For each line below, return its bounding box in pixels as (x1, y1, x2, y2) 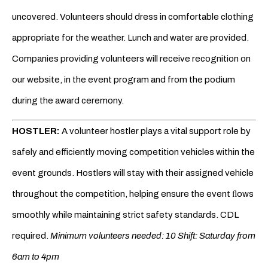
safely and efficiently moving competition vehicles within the (12, 147, 255, 157)
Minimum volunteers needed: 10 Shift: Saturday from (50, 231, 255, 241)
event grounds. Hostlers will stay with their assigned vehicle (12, 168, 254, 178)
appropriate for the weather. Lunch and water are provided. (12, 32, 249, 42)
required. (12, 231, 50, 241)
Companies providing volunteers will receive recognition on (12, 53, 251, 63)
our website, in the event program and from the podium (12, 74, 235, 84)
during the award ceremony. (12, 95, 124, 105)
